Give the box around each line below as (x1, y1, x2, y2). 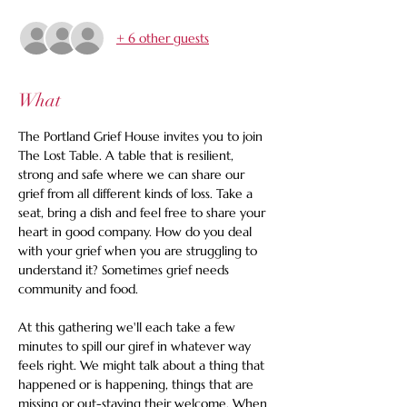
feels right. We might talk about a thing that (18, 357, 268, 373)
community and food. (18, 281, 138, 297)
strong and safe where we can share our (18, 166, 248, 183)
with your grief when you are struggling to (18, 243, 261, 259)
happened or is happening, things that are (18, 376, 257, 392)
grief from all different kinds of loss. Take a (18, 185, 256, 202)
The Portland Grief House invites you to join (18, 128, 266, 144)
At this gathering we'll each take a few (18, 319, 239, 335)
